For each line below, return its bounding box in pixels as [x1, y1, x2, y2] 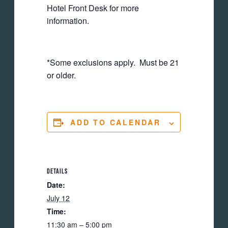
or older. [47, 69, 76, 81]
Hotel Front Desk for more [47, 2, 139, 14]
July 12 [47, 193, 70, 203]
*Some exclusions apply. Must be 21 [47, 56, 179, 69]
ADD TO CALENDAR [70, 117, 161, 128]
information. [47, 15, 89, 27]
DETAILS [47, 167, 68, 175]
